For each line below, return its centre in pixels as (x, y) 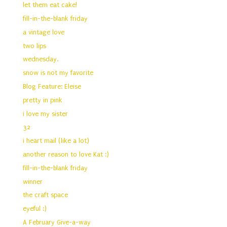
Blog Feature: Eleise (52, 86)
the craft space (46, 195)
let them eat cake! (50, 5)
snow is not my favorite (58, 73)
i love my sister (46, 113)
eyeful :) (35, 209)
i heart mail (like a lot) (56, 141)
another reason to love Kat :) (66, 155)
